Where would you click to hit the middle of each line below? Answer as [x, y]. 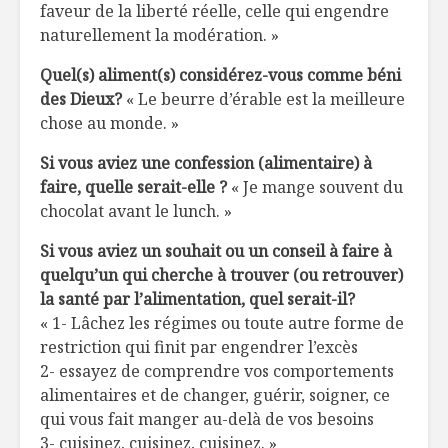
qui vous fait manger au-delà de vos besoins [207, 419]
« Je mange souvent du [315, 187]
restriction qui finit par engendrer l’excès [199, 347]
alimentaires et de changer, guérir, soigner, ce [215, 395]
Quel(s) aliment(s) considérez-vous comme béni [220, 75]
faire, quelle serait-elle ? [133, 187]
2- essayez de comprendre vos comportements [217, 371]
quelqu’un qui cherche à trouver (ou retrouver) [221, 275]
